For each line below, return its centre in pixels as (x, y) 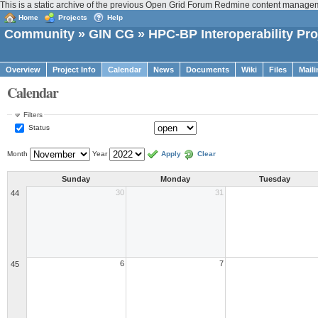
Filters (33, 114)
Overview (23, 69)
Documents (208, 69)
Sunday (76, 179)
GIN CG (111, 34)
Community (39, 34)
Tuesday (275, 179)
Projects (73, 17)
